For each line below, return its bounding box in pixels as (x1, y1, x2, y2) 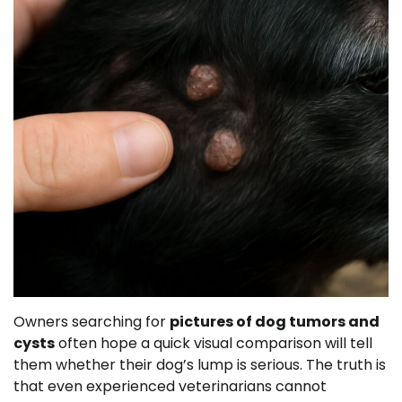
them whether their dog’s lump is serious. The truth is (13, 354, 386, 375)
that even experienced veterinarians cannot (13, 376, 327, 397)
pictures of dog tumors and (170, 311, 380, 332)
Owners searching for (13, 311, 170, 332)
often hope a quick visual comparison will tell (55, 333, 372, 354)
